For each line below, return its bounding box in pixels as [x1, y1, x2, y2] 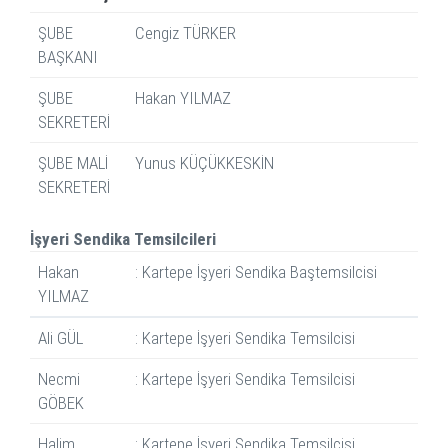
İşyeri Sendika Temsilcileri [30, 229, 216, 250]
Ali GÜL [38, 328, 83, 349]
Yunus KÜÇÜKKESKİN [135, 153, 274, 174]
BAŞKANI [38, 47, 98, 68]
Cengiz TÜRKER [135, 23, 236, 44]
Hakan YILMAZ [135, 88, 231, 109]
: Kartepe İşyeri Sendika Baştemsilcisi [135, 262, 377, 283]
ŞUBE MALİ [38, 153, 108, 174]
